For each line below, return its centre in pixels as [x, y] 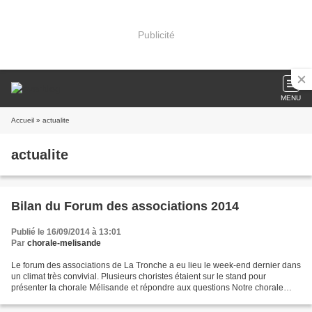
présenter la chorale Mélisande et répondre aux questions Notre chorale [147, 288]
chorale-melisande [64, 243]
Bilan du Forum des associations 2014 [125, 206]
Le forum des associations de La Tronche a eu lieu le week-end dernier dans [156, 265]
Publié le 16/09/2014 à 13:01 [66, 232]
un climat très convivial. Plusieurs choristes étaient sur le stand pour [139, 276]
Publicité [156, 34]
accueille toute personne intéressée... [82, 299]
